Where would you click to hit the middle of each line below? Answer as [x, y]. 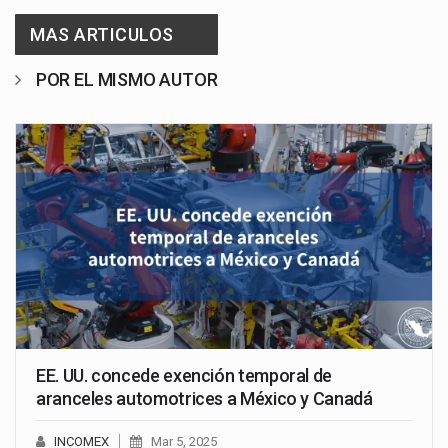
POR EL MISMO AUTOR [126, 79]
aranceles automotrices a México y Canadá [204, 398]
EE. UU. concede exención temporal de [184, 375]
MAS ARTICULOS [102, 34]
